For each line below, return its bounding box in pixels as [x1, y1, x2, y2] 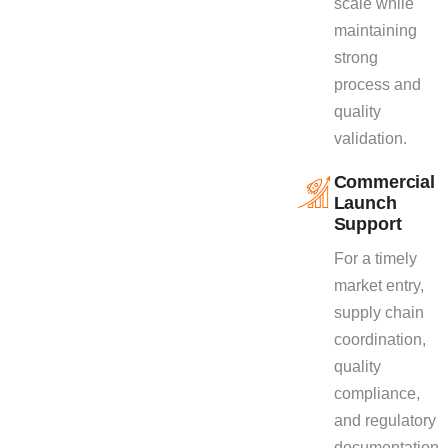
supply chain [333, 303, 424, 321]
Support [333, 213, 402, 234]
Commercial [333, 171, 435, 192]
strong [333, 48, 378, 66]
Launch [333, 192, 397, 213]
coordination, [333, 330, 426, 348]
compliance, [333, 384, 420, 402]
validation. [333, 129, 407, 147]
